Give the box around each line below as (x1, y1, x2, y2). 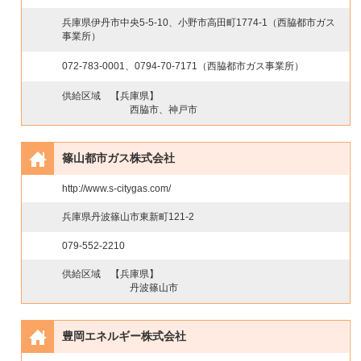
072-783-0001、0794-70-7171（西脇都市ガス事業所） (62, 60, 305, 72)
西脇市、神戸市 (130, 104, 198, 115)
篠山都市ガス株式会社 (62, 151, 176, 164)
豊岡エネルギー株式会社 (62, 330, 187, 342)
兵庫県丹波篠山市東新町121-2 (62, 211, 195, 222)
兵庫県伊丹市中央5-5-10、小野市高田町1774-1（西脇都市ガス (62, 17, 336, 28)
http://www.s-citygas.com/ (62, 183, 172, 194)
